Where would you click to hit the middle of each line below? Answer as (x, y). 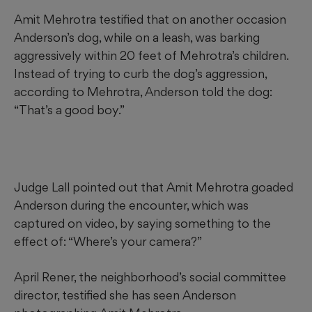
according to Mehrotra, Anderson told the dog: (143, 92)
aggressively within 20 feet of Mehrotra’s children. (151, 56)
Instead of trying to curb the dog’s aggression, (140, 74)
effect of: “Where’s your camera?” (108, 242)
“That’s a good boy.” (69, 110)
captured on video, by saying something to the (142, 224)
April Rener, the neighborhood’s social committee (150, 277)
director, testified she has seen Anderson (125, 295)
